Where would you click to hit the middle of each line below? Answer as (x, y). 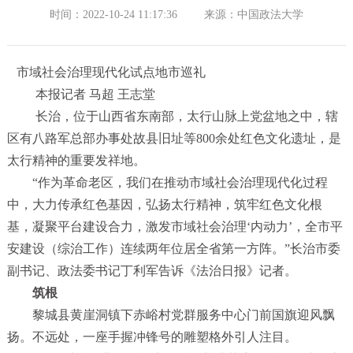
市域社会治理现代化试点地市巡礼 (106, 72)
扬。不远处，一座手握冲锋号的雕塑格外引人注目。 (152, 337)
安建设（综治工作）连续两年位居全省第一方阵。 (145, 249)
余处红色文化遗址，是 (278, 139)
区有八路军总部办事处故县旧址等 (101, 139)
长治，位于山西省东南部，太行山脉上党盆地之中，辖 (172, 117)
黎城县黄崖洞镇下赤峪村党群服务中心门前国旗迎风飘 (171, 315)
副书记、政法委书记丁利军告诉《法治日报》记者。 (152, 271)
